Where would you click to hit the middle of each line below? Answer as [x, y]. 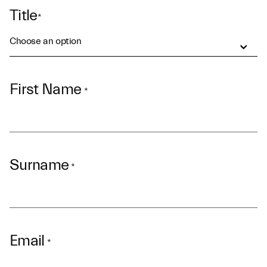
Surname [39, 165]
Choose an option [46, 41]
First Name [46, 89]
